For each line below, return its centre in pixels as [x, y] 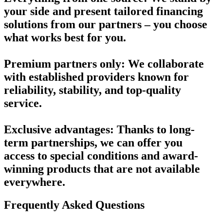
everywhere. [35, 182]
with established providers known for [96, 77]
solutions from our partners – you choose [106, 24]
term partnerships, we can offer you [93, 143]
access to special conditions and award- [101, 156]
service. [23, 103]
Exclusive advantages [57, 129]
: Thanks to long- [152, 129]
